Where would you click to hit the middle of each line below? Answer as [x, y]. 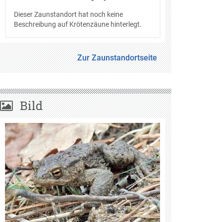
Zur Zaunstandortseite [117, 57]
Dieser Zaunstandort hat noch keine [68, 14]
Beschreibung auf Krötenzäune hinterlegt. [78, 24]
